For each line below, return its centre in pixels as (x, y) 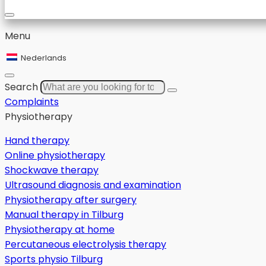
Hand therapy (37, 140)
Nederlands (43, 58)
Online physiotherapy (55, 155)
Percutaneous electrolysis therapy (85, 244)
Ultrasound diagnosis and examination (93, 185)
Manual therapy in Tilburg (64, 215)
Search (21, 87)
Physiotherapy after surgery (71, 200)
